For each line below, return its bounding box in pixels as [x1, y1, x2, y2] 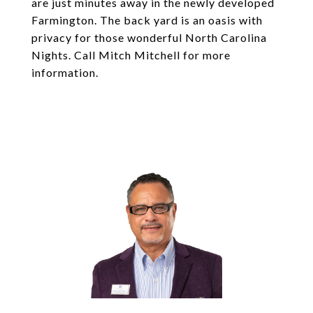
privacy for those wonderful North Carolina [31, 31, 267, 44]
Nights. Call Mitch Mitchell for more [31, 48, 231, 61]
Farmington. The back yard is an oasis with [31, 13, 263, 27]
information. [31, 66, 99, 79]
